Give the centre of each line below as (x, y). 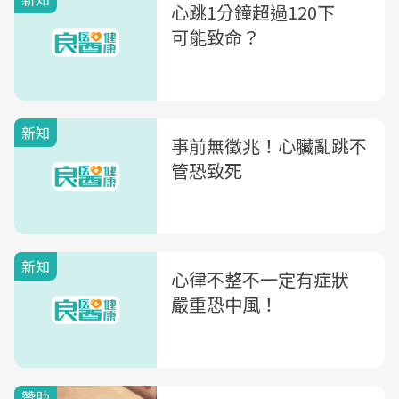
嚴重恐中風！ (224, 304)
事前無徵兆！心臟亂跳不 (269, 146)
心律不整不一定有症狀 (269, 279)
